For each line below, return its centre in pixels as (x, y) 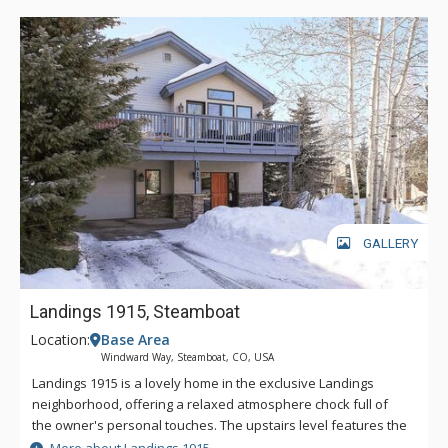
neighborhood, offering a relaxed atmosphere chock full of (210, 403)
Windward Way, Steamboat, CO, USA (187, 356)
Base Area (135, 339)
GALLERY (390, 244)
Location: (60, 339)
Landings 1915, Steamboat (135, 311)
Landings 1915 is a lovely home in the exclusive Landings (203, 382)
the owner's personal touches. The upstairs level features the (219, 424)
